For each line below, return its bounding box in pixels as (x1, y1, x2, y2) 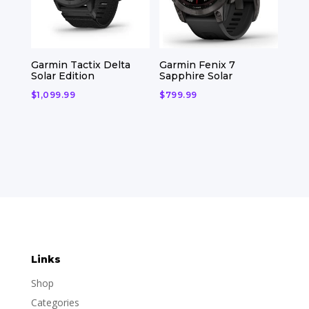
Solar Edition (30, 69, 94, 82)
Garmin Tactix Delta (30, 58, 130, 71)
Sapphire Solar (159, 69, 233, 82)
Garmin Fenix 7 (159, 58, 236, 71)
